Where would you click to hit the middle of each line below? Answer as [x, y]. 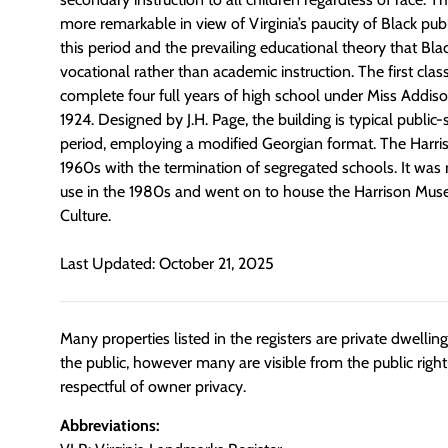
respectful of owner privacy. [153, 387]
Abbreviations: [110, 425]
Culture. [85, 215]
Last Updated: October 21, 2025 [167, 264]
